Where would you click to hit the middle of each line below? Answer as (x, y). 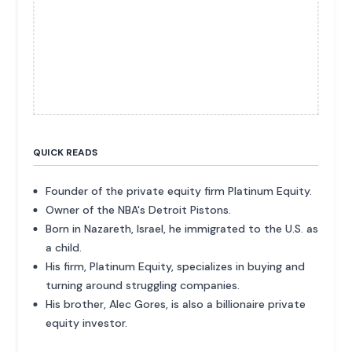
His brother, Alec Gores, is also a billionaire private (176, 304)
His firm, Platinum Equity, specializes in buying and (176, 267)
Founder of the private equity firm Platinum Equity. (179, 191)
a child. (64, 248)
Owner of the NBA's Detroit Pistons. (139, 210)
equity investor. (87, 323)
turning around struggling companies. (143, 286)
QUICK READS (66, 153)
